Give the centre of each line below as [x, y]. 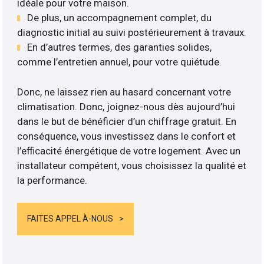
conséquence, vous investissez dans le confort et [127, 136]
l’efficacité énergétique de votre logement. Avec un [129, 151]
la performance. [52, 180]
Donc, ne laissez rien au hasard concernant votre [124, 92]
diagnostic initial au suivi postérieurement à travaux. [132, 33]
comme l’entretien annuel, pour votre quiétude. [120, 62]
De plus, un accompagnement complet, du [120, 18]
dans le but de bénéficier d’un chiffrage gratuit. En [127, 121]
